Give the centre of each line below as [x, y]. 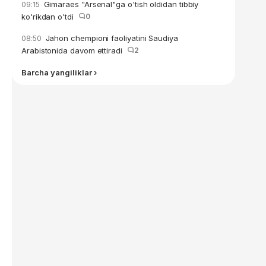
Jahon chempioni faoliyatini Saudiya [110, 38]
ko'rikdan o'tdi [50, 17]
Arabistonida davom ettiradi [74, 50]
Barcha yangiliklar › [59, 72]
